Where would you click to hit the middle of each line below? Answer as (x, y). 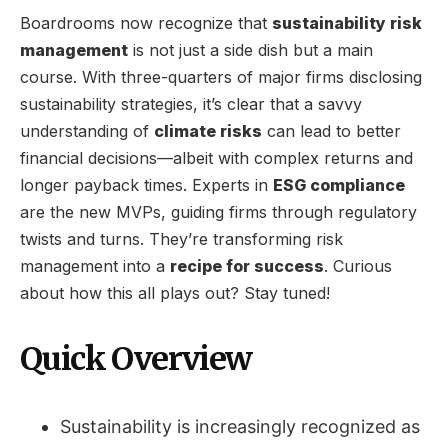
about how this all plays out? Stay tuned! (175, 292)
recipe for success (247, 265)
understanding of (87, 130)
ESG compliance (339, 184)
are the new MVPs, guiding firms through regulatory (218, 211)
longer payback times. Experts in (146, 184)
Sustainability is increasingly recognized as (240, 426)
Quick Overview (136, 358)
